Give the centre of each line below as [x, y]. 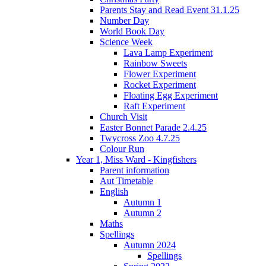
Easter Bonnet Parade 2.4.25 [153, 128]
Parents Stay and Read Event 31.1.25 [170, 10]
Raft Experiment [154, 106]
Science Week [126, 42]
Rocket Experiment [160, 85]
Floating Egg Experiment [171, 96]
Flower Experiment [160, 74]
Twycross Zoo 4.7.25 [140, 138]
